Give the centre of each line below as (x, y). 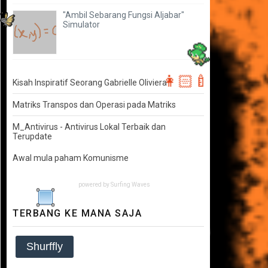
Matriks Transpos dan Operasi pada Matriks (94, 104)
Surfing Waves (130, 184)
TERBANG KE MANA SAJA (77, 213)
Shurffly (45, 246)
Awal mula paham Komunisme (71, 158)
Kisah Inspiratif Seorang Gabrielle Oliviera (90, 82)
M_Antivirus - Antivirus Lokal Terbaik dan (89, 127)
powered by (95, 184)
